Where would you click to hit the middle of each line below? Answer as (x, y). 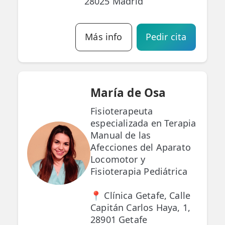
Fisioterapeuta (122, 111)
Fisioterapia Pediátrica (139, 172)
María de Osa (128, 93)
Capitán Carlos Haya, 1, (141, 208)
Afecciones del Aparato (141, 147)
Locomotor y (118, 159)
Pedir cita (166, 37)
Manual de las (121, 135)
